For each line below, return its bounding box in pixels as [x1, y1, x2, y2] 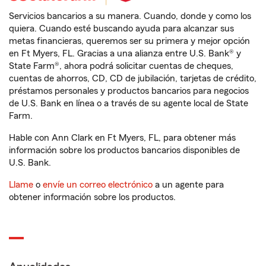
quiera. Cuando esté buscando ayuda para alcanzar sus [9, 24, 234, 33]
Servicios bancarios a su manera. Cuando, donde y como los [9, 11, 251, 21]
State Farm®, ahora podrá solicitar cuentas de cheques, [9, 61, 233, 71]
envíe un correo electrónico [43, 180, 153, 189]
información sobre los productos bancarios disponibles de [9, 145, 240, 155]
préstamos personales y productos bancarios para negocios [9, 86, 249, 96]
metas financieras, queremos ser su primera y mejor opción [9, 36, 250, 46]
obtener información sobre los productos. [9, 192, 176, 202]
